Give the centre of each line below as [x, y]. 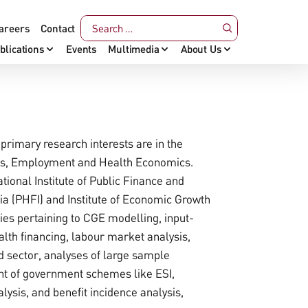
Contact [58, 28]
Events [82, 48]
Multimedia [134, 48]
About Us [201, 48]
